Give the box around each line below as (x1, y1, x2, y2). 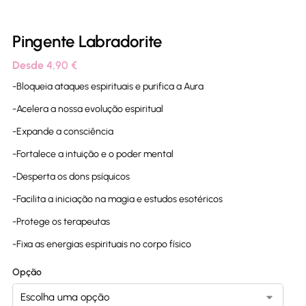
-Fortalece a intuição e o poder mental (12, 148, 173, 161)
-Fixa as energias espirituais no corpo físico (12, 238, 191, 251)
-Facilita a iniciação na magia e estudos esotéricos (12, 193, 223, 206)
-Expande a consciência (12, 126, 113, 138)
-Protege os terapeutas (12, 216, 110, 228)
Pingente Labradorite (12, 31, 163, 51)
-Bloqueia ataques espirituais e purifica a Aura (12, 81, 204, 93)
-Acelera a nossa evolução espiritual (12, 103, 163, 115)
